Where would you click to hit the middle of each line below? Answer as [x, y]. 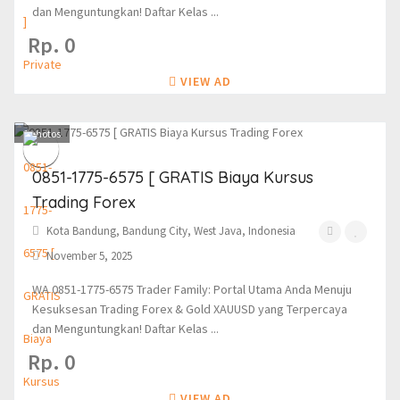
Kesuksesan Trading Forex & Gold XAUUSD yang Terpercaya [190, 309]
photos [45, 134]
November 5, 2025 [88, 256]
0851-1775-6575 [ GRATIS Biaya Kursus [173, 178]
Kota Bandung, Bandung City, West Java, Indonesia [171, 231]
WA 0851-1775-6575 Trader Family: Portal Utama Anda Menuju [192, 290]
